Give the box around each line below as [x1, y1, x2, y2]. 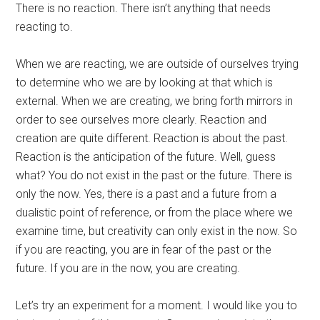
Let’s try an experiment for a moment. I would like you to [16, 299, 298, 312]
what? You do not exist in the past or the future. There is [16, 169, 293, 182]
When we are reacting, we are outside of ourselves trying [16, 57, 299, 71]
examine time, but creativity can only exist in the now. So [16, 224, 298, 238]
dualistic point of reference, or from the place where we [16, 206, 294, 219]
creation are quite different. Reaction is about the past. [16, 131, 289, 145]
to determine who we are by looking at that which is [16, 76, 274, 89]
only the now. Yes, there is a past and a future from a [16, 187, 277, 201]
